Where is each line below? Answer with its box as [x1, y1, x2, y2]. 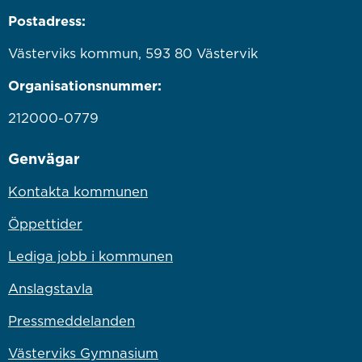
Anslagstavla [7, 280, 93, 297]
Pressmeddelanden [7, 312, 135, 329]
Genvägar [7, 149, 80, 167]
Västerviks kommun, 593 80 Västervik [7, 44, 258, 61]
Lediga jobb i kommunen [7, 247, 173, 264]
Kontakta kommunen [7, 183, 148, 200]
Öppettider [7, 215, 82, 232]
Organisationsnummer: [7, 77, 162, 94]
